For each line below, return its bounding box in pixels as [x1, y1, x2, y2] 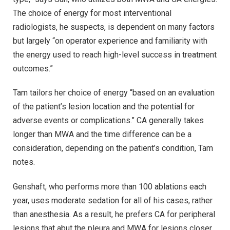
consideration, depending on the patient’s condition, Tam [13, 143, 213, 154]
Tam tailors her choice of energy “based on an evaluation [13, 88, 215, 98]
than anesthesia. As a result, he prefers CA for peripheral [13, 209, 215, 219]
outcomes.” [13, 63, 53, 73]
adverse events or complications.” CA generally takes [13, 116, 204, 126]
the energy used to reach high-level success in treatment [13, 49, 217, 60]
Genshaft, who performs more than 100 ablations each [13, 181, 206, 191]
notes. [13, 157, 35, 167]
